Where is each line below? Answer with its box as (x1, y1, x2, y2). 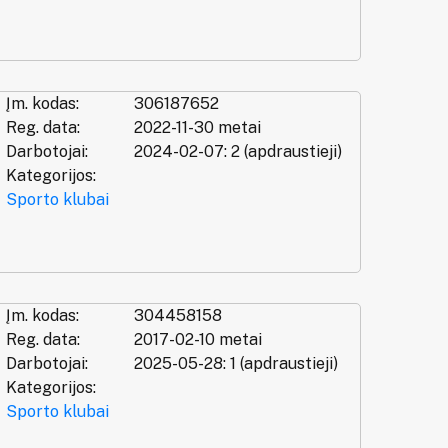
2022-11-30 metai (133, 118, 261, 138)
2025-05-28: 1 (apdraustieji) (133, 353, 338, 373)
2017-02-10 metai (133, 329, 262, 349)
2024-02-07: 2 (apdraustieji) (133, 142, 342, 162)
